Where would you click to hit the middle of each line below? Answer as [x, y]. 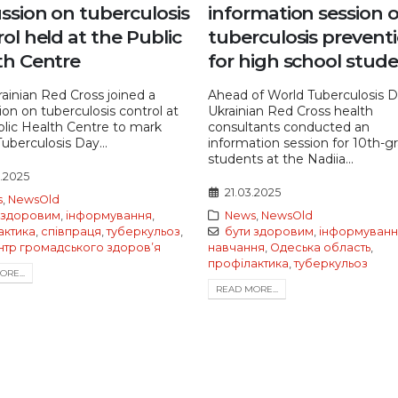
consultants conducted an [289, 127]
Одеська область [320, 247]
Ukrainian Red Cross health [291, 111]
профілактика [248, 263]
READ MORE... [247, 289]
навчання [236, 247]
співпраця [71, 231]
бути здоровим [269, 231]
